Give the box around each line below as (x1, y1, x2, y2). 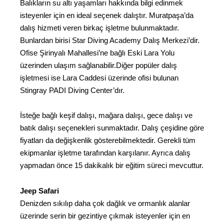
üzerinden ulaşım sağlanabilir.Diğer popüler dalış (20, 60, 177, 69)
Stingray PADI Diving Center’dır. (20, 85, 124, 94)
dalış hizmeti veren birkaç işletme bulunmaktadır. (20, 23, 179, 32)
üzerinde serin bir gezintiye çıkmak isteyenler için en (20, 211, 190, 220)
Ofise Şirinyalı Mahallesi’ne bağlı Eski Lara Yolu (20, 48, 174, 57)
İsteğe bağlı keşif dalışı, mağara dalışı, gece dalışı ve (20, 111, 192, 120)
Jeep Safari (20, 186, 59, 195)
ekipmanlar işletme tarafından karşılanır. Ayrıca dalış (20, 148, 190, 157)
